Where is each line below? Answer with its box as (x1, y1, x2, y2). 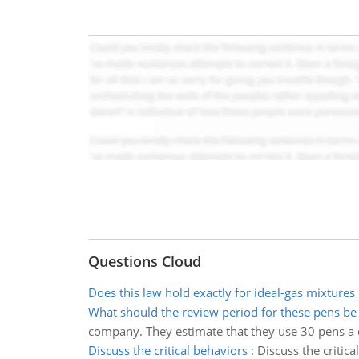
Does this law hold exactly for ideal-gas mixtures (87, 284, 355, 301)
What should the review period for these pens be (87, 304, 357, 320)
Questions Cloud (87, 252, 201, 271)
